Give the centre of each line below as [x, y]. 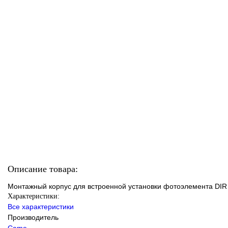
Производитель [33, 217]
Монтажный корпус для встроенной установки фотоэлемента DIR [117, 186]
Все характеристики [41, 206]
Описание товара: [43, 169]
